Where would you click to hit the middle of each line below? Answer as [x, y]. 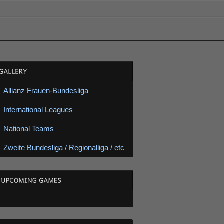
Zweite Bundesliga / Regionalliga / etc [64, 148]
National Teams [28, 129]
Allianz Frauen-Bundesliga [46, 91]
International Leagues [38, 110]
